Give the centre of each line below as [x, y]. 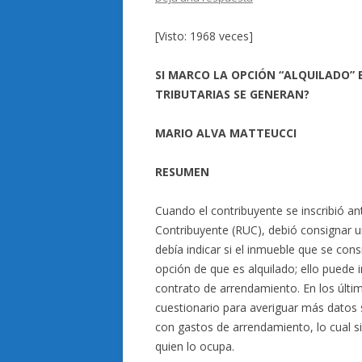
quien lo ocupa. [195, 346]
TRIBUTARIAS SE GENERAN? [232, 94]
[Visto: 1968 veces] [204, 36]
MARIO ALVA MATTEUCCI [226, 133]
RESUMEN [182, 172]
